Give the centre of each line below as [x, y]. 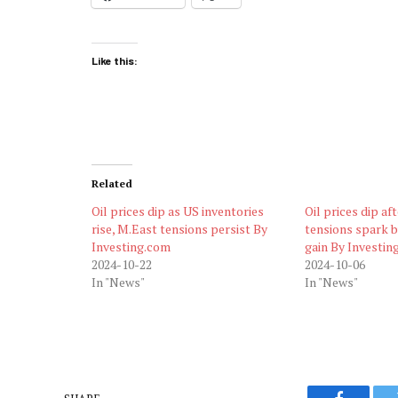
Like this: [115, 60]
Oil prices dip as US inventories [178, 211]
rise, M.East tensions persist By [179, 228]
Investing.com [131, 246]
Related [112, 183]
